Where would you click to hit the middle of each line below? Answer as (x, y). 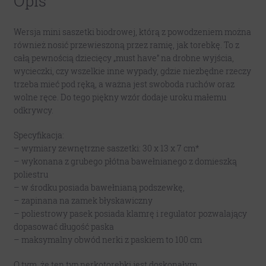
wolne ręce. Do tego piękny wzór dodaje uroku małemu (120, 97)
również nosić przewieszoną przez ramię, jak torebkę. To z (126, 45)
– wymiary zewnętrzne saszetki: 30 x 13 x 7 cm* (106, 148)
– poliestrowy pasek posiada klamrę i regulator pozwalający (130, 214)
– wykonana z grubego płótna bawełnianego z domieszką (125, 161)
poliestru (31, 175)
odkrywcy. (33, 110)
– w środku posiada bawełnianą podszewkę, (99, 188)
